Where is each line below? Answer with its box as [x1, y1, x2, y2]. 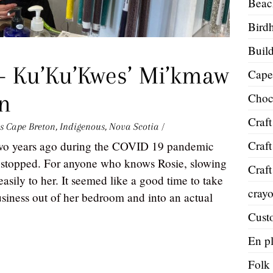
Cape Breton [6, 120, 55, 132]
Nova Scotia [109, 120, 159, 132]
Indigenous [60, 120, 105, 132]
